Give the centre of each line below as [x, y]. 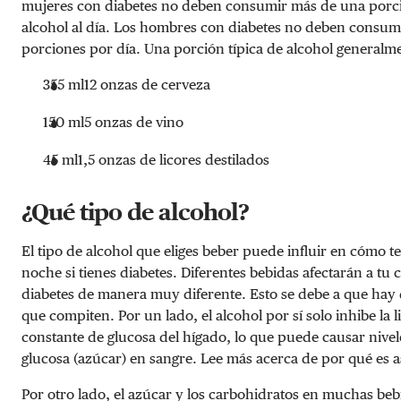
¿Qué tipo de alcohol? [135, 211]
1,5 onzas [107, 159]
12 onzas [111, 84]
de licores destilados [203, 159]
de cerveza [174, 84]
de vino [158, 122]
